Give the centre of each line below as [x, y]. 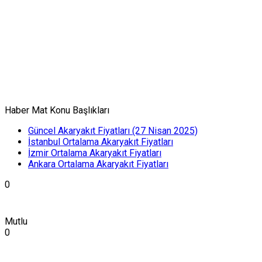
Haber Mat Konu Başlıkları [57, 111]
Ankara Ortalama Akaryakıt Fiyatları [98, 164]
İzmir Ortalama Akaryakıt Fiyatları [95, 153]
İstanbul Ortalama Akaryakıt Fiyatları [101, 142]
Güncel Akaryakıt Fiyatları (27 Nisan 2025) [113, 131]
